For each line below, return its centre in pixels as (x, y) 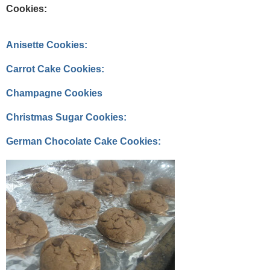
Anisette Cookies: (47, 45)
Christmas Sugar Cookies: (66, 118)
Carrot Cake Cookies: (55, 69)
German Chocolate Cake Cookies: (83, 142)
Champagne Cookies (54, 93)
